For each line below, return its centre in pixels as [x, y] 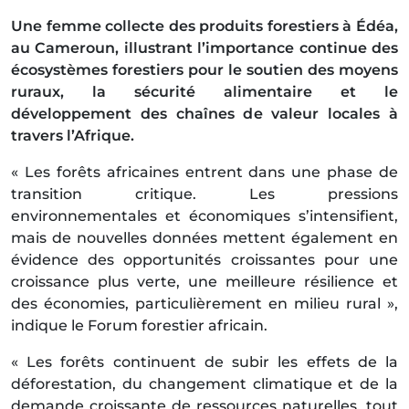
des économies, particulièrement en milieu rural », [204, 304]
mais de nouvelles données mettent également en [204, 238]
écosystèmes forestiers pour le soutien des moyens [204, 70]
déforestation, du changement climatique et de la [204, 384]
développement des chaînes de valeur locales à [204, 114]
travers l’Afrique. [73, 136]
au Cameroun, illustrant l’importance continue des [204, 48]
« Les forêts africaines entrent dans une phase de [204, 173]
